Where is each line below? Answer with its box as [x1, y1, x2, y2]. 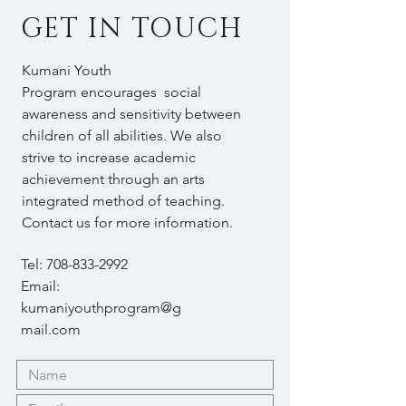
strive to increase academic [22, 149, 196, 166]
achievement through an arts [22, 170, 205, 188]
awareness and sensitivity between [22, 105, 241, 122]
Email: [21, 277, 60, 295]
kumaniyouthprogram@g [21, 299, 181, 316]
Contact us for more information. [22, 214, 233, 231]
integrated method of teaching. [22, 192, 225, 209]
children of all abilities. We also [22, 127, 222, 144]
